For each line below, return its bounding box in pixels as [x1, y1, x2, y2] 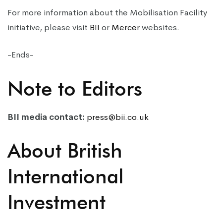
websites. [140, 22, 179, 33]
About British [7, 138, 122, 162]
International [7, 164, 123, 188]
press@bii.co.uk [87, 111, 149, 122]
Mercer [111, 22, 140, 33]
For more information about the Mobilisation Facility [7, 7, 207, 18]
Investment [7, 190, 106, 214]
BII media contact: [7, 111, 87, 122]
